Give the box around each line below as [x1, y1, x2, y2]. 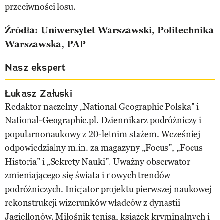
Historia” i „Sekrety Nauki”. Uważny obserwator [5, 156, 190, 167]
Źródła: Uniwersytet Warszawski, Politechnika [5, 25, 214, 36]
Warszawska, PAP [5, 39, 86, 50]
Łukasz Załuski [5, 87, 72, 100]
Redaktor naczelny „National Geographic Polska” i [5, 101, 199, 112]
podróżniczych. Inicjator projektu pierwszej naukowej [5, 184, 212, 194]
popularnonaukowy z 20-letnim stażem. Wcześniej [5, 129, 200, 139]
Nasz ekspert [5, 61, 66, 74]
